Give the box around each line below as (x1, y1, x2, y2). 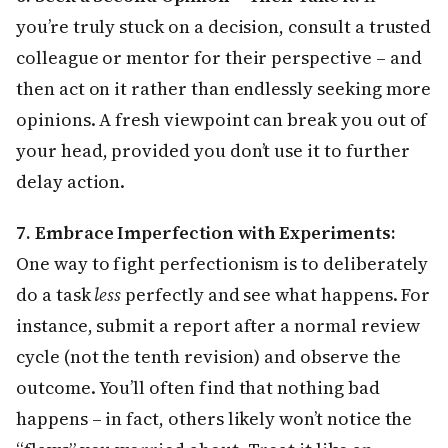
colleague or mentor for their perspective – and (16, 45, 422, 71)
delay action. (16, 169, 126, 195)
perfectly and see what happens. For (121, 282, 431, 308)
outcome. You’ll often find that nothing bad (16, 375, 380, 401)
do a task (16, 282, 95, 308)
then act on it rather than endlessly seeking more (16, 76, 432, 102)
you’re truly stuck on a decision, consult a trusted (16, 14, 432, 40)
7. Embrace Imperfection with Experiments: (16, 220, 396, 246)
